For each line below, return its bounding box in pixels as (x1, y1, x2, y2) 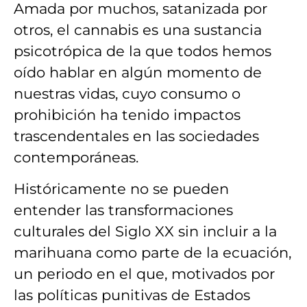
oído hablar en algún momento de (14, 64, 262, 82)
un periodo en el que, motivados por (14, 265, 275, 282)
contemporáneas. (14, 149, 138, 167)
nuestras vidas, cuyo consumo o (14, 85, 241, 103)
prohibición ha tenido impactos (14, 106, 241, 124)
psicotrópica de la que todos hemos (14, 42, 271, 60)
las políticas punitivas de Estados (14, 286, 250, 304)
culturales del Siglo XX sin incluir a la (14, 222, 277, 240)
